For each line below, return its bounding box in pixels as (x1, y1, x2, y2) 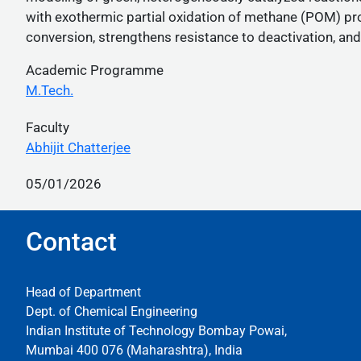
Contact (26, 226, 117, 258)
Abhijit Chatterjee (26, 139, 131, 156)
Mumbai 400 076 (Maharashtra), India (26, 342, 243, 359)
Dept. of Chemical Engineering (26, 304, 197, 320)
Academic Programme (26, 62, 164, 78)
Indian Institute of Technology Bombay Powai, (26, 323, 290, 339)
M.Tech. (26, 82, 73, 98)
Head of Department (26, 284, 141, 301)
